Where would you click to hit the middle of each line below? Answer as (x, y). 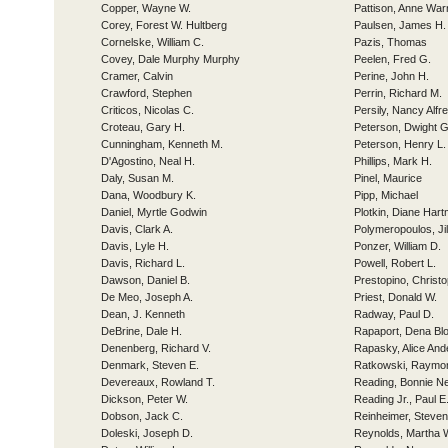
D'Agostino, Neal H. (148, 161)
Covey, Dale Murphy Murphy (170, 59)
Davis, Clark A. (137, 229)
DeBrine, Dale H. (141, 331)
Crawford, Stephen (146, 93)
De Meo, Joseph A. (147, 297)
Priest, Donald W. (395, 297)
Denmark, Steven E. (150, 365)
